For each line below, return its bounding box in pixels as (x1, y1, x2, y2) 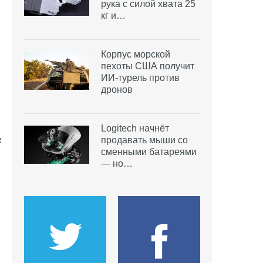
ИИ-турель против (101, 72, 180, 83)
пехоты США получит (101, 60, 194, 71)
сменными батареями (101, 146, 197, 157)
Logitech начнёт (101, 123, 169, 133)
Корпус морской (101, 49, 170, 59)
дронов (101, 84, 133, 95)
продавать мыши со (101, 134, 188, 145)
